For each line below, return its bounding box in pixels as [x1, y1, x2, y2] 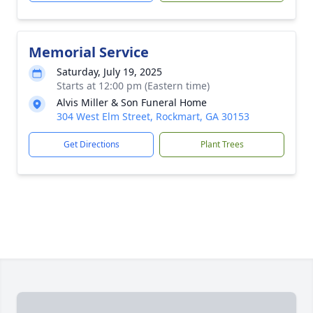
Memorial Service [29, 43, 149, 61]
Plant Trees [200, 138, 244, 150]
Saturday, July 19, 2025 [57, 65, 162, 78]
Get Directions [63, 138, 119, 150]
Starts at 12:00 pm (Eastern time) [57, 79, 210, 92]
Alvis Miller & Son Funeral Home [57, 96, 207, 109]
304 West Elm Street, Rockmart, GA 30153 [57, 110, 249, 123]
